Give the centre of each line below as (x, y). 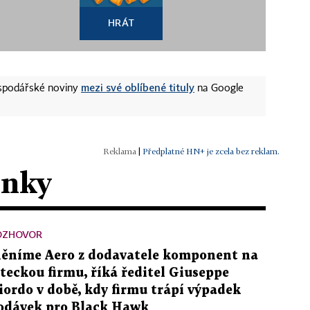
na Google (219, 89)
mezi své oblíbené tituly (138, 88)
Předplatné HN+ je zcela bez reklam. (211, 152)
